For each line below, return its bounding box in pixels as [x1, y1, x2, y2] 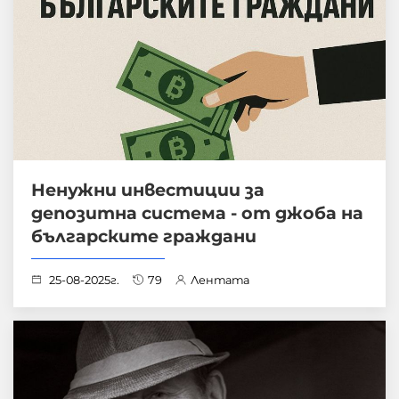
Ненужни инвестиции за [31, 179, 265, 201]
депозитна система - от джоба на [31, 202, 363, 224]
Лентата [191, 273, 249, 288]
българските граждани [31, 225, 256, 248]
